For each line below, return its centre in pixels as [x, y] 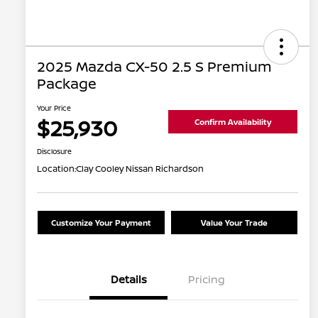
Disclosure [54, 152]
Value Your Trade [234, 223]
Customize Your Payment [101, 223]
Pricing [207, 280]
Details [128, 280]
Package [67, 84]
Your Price [54, 108]
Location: [56, 169]
